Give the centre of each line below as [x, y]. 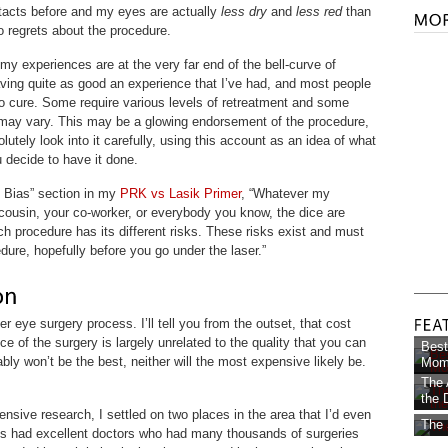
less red [319, 11]
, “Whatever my [285, 193]
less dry [244, 11]
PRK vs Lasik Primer [180, 193]
